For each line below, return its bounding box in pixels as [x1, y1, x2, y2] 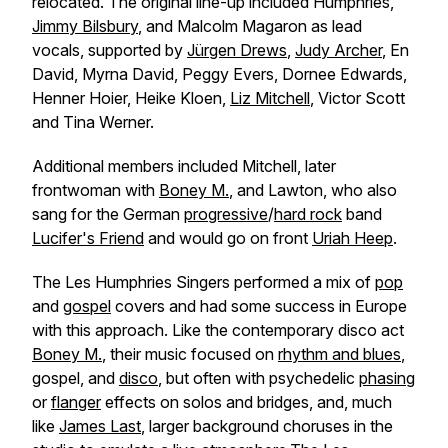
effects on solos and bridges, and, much [101, 392, 392, 412]
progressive [184, 204, 268, 224]
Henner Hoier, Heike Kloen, [32, 88, 230, 108]
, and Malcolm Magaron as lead [138, 16, 362, 36]
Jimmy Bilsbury [32, 16, 138, 36]
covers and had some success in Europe [111, 296, 407, 316]
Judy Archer [295, 40, 382, 60]
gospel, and [32, 368, 119, 388]
